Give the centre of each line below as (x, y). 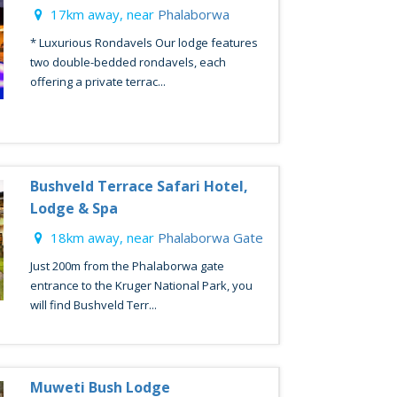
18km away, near (102, 237)
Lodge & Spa (74, 208)
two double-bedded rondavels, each (128, 62)
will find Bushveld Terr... (93, 305)
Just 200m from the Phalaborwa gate (127, 266)
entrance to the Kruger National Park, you (141, 285)
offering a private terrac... (97, 82)
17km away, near (102, 14)
